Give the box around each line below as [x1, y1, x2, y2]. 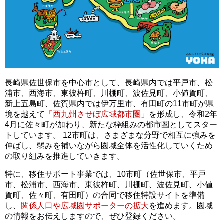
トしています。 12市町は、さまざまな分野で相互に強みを [5, 130, 216, 139]
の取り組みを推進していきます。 [5, 151, 125, 160]
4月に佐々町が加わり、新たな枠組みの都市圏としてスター [5, 120, 217, 129]
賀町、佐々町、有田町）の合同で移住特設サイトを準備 [5, 190, 205, 199]
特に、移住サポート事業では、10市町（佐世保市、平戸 [5, 169, 206, 178]
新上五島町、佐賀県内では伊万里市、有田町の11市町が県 [5, 99, 214, 108]
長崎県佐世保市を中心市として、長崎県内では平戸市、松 [5, 78, 213, 87]
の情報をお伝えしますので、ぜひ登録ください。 [5, 211, 181, 220]
